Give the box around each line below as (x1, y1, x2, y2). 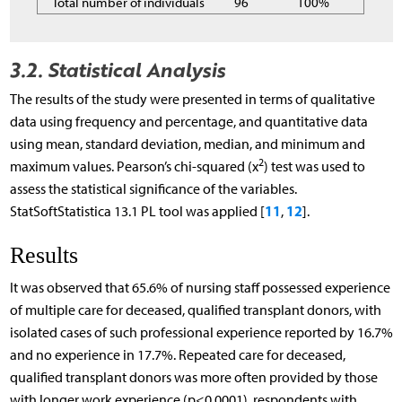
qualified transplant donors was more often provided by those (9, 368, 378, 386)
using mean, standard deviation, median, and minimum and (9, 135, 365, 153)
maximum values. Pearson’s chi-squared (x (9, 158, 258, 176)
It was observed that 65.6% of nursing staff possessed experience (9, 278, 390, 296)
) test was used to (263, 158, 365, 176)
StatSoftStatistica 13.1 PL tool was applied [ (9, 203, 265, 221)
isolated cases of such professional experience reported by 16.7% (9, 323, 393, 341)
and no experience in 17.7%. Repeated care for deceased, (9, 345, 345, 363)
